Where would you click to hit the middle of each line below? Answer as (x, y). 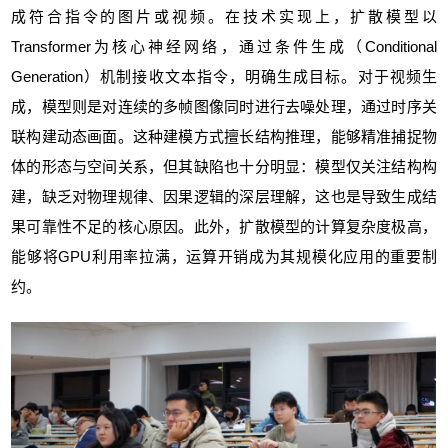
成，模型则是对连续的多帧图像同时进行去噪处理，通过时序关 (224, 107)
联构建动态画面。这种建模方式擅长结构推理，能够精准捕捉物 (224, 137)
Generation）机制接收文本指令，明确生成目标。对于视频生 (224, 77)
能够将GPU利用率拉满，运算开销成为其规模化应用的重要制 (224, 257)
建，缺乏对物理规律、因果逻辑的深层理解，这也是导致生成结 (224, 197)
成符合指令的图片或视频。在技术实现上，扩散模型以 (224, 17)
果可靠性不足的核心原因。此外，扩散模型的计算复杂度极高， (224, 227)
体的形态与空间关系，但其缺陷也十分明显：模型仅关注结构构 (224, 167)
